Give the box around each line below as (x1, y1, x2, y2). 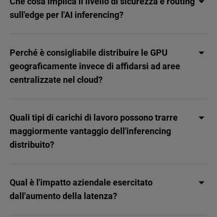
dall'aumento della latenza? (10, 191, 117, 201)
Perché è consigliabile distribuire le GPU (10, 47, 168, 58)
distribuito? (10, 139, 54, 150)
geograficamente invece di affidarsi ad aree (10, 61, 180, 72)
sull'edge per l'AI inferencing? (10, 10, 124, 20)
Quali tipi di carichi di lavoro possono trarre (10, 112, 178, 123)
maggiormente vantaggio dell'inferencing (10, 126, 171, 137)
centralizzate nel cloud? (10, 75, 103, 85)
